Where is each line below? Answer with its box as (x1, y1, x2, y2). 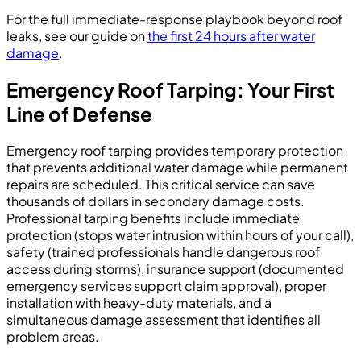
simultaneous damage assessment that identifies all (6, 311, 321, 328)
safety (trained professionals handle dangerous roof (6, 243, 320, 260)
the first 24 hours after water (147, 27, 315, 45)
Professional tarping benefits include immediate (6, 210, 300, 226)
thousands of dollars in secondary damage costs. (6, 193, 305, 210)
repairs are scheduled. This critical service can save (6, 176, 315, 193)
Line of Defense (6, 102, 152, 127)
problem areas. (6, 328, 99, 345)
